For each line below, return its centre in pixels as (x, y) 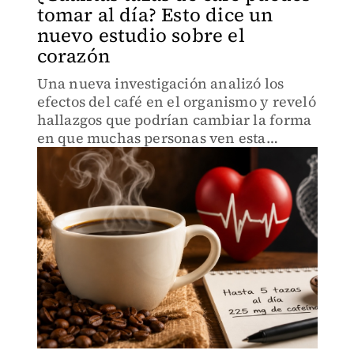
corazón (73, 56)
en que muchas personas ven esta (151, 138)
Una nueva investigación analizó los (160, 83)
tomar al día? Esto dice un (155, 15)
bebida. (62, 156)
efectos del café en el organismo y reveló (176, 102)
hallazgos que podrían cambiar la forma (174, 120)
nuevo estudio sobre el (141, 35)
